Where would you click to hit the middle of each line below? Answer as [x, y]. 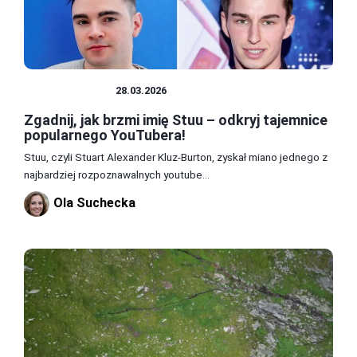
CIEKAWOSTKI [70, 90]
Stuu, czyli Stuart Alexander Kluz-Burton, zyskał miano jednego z [176, 157]
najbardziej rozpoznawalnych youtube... [117, 174]
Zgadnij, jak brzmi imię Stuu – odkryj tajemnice [176, 120]
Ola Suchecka [94, 203]
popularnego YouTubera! [105, 135]
